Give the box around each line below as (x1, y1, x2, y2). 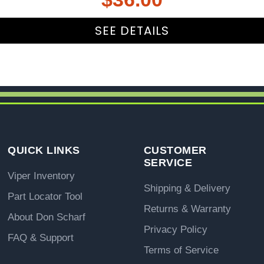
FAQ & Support (8, 232, 74, 243)
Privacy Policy (143, 223, 207, 235)
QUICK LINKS (8, 144, 80, 156)
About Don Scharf (8, 211, 86, 223)
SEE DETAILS (95, 22, 169, 39)
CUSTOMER (143, 144, 207, 156)
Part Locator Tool (8, 190, 83, 202)
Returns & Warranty (143, 203, 231, 214)
